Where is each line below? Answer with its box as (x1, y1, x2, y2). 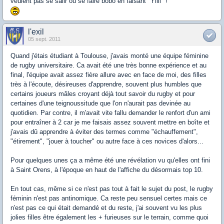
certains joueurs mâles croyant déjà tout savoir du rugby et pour (10, 89, 195, 97)
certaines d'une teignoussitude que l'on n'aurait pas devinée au (10, 99, 190, 107)
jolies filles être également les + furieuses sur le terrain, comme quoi (10, 213, 208, 221)
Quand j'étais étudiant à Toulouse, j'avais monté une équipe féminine (10, 51, 208, 59)
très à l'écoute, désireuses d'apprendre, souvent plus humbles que (10, 80, 201, 88)
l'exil (28, 27, 44, 36)
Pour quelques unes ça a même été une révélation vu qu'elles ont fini (10, 156, 210, 164)
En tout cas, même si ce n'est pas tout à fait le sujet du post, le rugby (10, 184, 213, 192)
